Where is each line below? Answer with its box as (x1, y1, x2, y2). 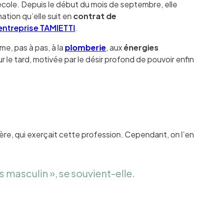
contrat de (73, 11, 117, 22)
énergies (124, 42, 159, 53)
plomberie (65, 42, 107, 53)
